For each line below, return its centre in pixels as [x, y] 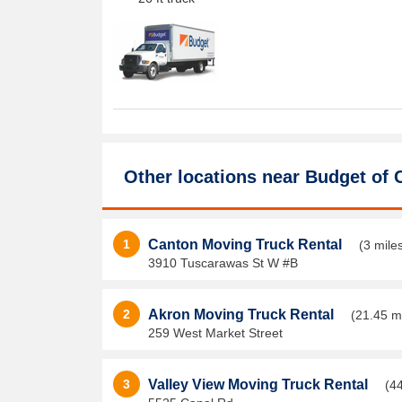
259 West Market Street [215, 333]
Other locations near [214, 177]
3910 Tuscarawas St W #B [223, 263]
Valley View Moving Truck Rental [260, 385]
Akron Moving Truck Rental [243, 315]
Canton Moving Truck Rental [247, 245]
